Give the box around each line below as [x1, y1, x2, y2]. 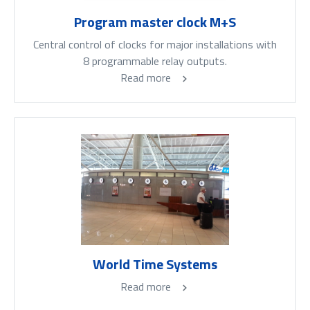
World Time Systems [93, 253, 217, 275]
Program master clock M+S [74, 11, 236, 33]
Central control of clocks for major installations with [33, 36, 277, 53]
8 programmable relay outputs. [83, 53, 227, 70]
